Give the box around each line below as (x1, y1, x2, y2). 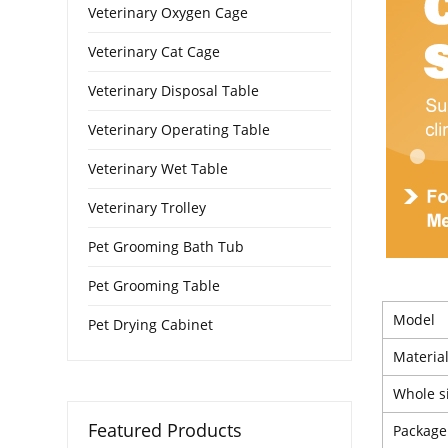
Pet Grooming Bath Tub (88, 236, 245, 256)
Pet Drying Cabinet (88, 314, 214, 334)
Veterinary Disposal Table (88, 80, 260, 100)
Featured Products (88, 417, 243, 442)
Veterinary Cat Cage (88, 41, 221, 61)
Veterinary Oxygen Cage (88, 2, 249, 22)
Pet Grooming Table (88, 275, 221, 295)
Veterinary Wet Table (88, 158, 229, 178)
